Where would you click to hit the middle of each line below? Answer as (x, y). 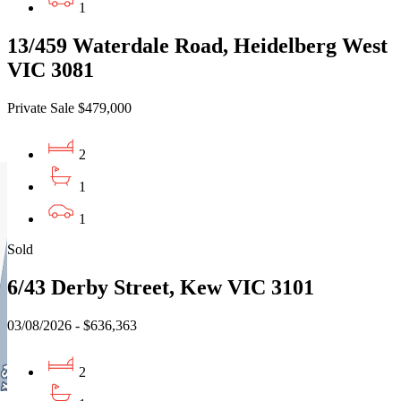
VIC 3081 (51, 70)
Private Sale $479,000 (69, 108)
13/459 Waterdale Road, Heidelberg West (197, 46)
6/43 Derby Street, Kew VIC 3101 (161, 288)
